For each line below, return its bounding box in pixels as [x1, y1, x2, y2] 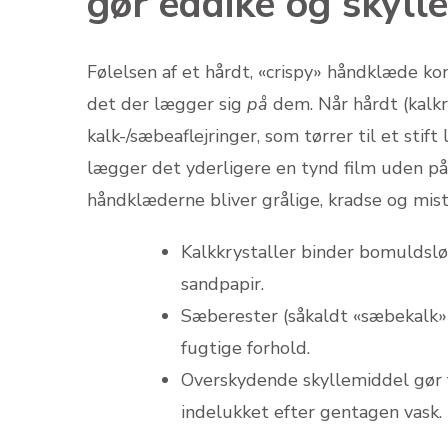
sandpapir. [181, 271, 264, 296]
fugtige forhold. [181, 335, 310, 360]
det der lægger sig [87, 91, 247, 116]
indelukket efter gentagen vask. [181, 399, 442, 424]
